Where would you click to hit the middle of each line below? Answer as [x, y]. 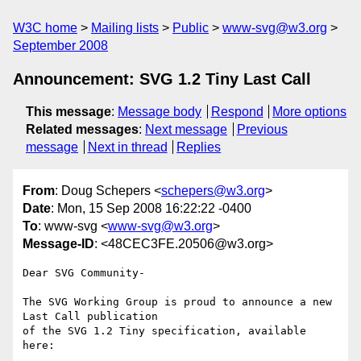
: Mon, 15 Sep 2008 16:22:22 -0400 [151, 209]
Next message [186, 129]
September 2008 [60, 46]
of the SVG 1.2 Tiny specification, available [164, 331]
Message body [160, 112]
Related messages [82, 129]
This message [68, 112]
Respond [237, 112]
